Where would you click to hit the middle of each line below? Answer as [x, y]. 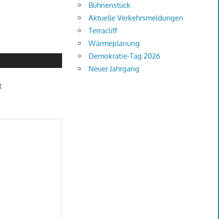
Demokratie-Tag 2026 [125, 56]
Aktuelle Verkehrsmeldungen [136, 18]
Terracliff [103, 31]
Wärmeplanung [114, 44]
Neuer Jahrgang [114, 69]
